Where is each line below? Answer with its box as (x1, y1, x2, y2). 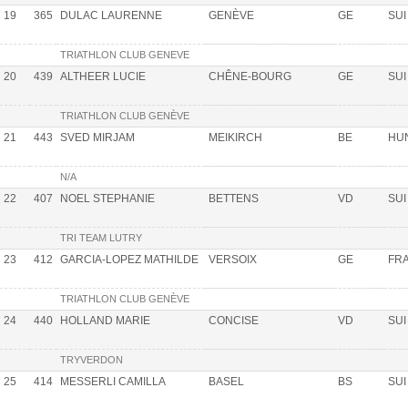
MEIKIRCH (209, 131, 262, 145)
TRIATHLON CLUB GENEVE (60, 49, 189, 61)
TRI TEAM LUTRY (60, 232, 142, 244)
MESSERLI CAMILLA (60, 375, 166, 389)
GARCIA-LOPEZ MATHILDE (60, 253, 199, 267)
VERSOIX (209, 253, 257, 267)
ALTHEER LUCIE (60, 70, 146, 84)
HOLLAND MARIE (60, 314, 150, 328)
